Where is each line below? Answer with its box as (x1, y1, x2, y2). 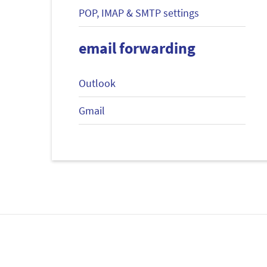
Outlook (79, 76, 116, 91)
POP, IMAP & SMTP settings (79, 6, 199, 20)
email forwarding (79, 38, 195, 58)
